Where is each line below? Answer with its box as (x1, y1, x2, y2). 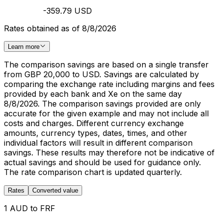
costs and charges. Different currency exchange (4, 118, 184, 128)
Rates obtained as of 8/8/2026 (4, 23, 116, 33)
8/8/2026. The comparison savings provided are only (4, 99, 201, 109)
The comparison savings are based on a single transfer (4, 60, 209, 69)
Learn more (8, 43, 40, 50)
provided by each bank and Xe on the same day (4, 89, 182, 99)
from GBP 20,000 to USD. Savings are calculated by (4, 69, 199, 79)
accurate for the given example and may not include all (4, 109, 209, 118)
